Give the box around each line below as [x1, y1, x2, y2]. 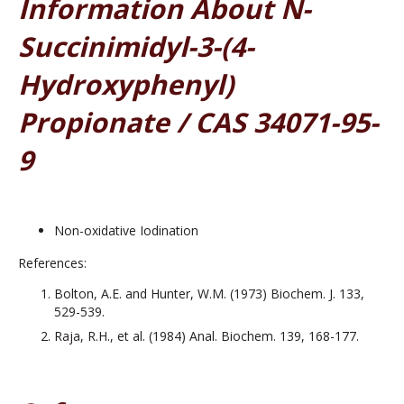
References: [18, 254, 87, 272]
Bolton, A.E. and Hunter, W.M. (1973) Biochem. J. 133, [54, 285, 364, 303]
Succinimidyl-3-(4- [18, 28, 254, 66]
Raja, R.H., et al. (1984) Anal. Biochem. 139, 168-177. [54, 327, 359, 345]
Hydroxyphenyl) [18, 66, 234, 104]
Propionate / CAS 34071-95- [18, 104, 379, 142]
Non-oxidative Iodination [54, 222, 198, 240]
